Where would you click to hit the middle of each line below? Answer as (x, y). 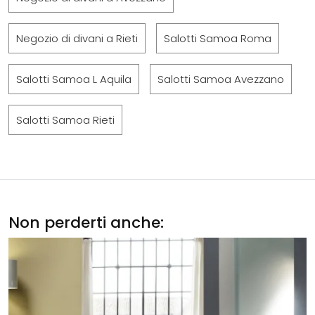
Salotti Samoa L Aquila (74, 79)
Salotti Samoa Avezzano (221, 79)
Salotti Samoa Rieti (65, 120)
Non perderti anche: (86, 223)
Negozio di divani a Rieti (77, 38)
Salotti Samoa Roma (218, 38)
